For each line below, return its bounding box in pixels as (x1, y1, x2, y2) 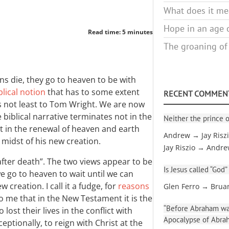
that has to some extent (45, 86, 140, 98)
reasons (118, 180, 149, 192)
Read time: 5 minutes (88, 28, 153, 36)
